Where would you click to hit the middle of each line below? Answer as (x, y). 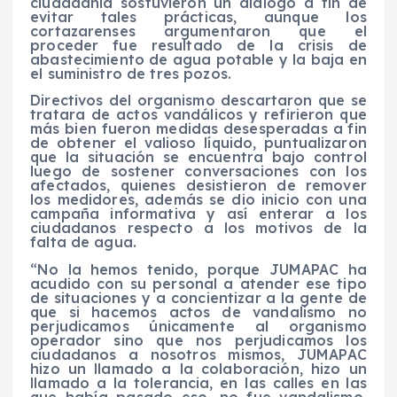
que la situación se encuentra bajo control (198, 157)
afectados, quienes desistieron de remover (198, 186)
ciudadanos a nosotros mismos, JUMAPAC (198, 354)
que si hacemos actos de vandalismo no (198, 311)
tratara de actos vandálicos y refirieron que (198, 115)
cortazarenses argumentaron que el (198, 31)
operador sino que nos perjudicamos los (198, 340)
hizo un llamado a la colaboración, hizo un (198, 368)
